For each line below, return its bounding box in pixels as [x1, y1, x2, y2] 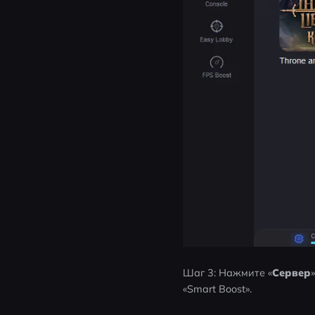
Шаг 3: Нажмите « [183, 266, 273, 280]
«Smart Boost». [183, 283, 252, 296]
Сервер [272, 266, 311, 280]
